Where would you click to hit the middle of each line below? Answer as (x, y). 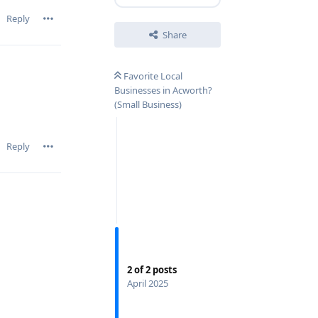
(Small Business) (148, 105)
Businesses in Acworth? (163, 91)
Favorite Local (153, 76)
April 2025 (148, 283)
